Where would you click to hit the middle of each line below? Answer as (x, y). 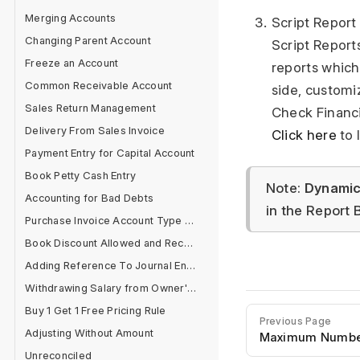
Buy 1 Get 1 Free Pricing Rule (96, 310)
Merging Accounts (71, 18)
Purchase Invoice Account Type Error (189, 220)
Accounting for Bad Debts (90, 198)
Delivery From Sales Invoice (95, 130)
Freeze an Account (72, 63)
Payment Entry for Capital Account (110, 153)
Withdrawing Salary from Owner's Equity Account (191, 288)
